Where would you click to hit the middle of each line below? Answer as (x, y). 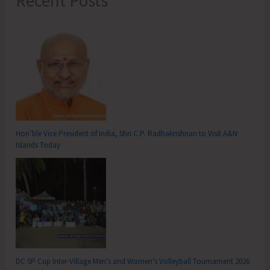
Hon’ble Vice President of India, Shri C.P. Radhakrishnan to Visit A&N (127, 133)
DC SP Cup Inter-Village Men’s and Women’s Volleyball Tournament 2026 (133, 261)
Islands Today (38, 145)
